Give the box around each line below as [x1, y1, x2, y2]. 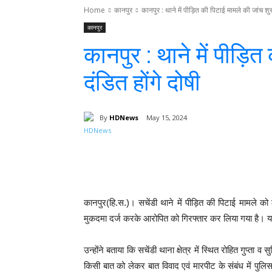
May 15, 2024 [146, 113, 187, 123]
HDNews [109, 112, 138, 122]
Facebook [189, 144, 222, 154]
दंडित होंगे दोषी [84, 69, 200, 96]
